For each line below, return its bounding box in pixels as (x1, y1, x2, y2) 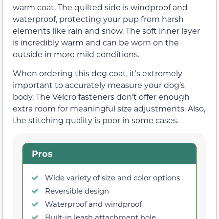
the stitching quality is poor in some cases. (13, 114, 178, 125)
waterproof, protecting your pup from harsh (13, 14, 184, 24)
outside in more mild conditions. (13, 49, 139, 60)
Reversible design (45, 185, 109, 196)
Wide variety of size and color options (45, 172, 180, 182)
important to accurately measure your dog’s (13, 79, 185, 90)
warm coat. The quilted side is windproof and (13, 2, 188, 13)
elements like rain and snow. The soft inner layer (13, 25, 200, 36)
